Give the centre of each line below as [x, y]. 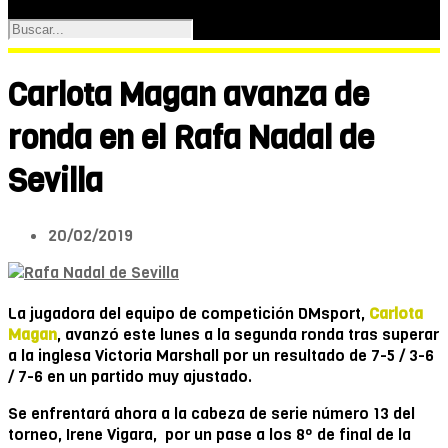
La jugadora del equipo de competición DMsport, [188, 313]
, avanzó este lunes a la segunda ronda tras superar [248, 334]
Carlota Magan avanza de [188, 96]
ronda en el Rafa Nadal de [191, 139]
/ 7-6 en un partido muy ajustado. [130, 376]
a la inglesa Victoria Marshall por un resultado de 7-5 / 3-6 [221, 355]
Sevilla [55, 182]
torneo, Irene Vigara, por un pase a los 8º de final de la [209, 434]
